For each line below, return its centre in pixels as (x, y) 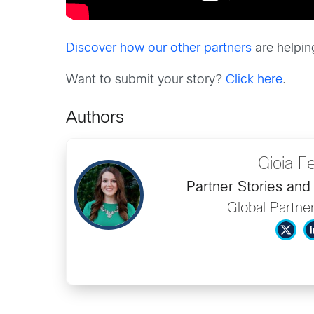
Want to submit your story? (146, 80)
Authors (95, 118)
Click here (254, 80)
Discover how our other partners (159, 48)
